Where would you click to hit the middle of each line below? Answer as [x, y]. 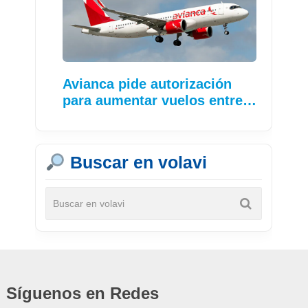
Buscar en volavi [136, 163]
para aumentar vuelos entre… [160, 101]
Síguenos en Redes [82, 294]
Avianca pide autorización [147, 84]
